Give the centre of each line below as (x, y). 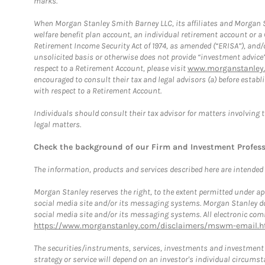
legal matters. (57, 124)
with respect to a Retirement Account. (98, 91)
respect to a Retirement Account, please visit (111, 68)
